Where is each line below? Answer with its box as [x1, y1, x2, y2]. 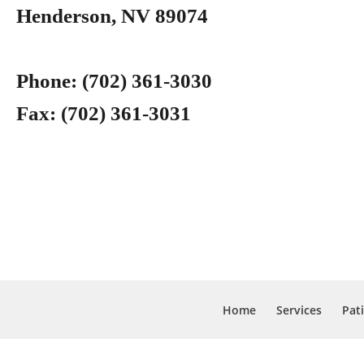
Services [275, 302, 322, 318]
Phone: [16, 70, 77, 92]
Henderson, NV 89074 [16, 5, 208, 27]
